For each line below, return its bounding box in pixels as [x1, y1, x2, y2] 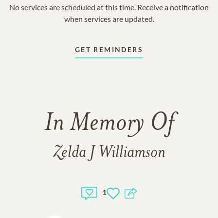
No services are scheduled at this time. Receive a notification [9, 2, 209, 12]
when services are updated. [64, 14, 154, 23]
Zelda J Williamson [53, 145, 165, 162]
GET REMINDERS [74, 45, 144, 54]
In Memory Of [44, 111, 174, 137]
